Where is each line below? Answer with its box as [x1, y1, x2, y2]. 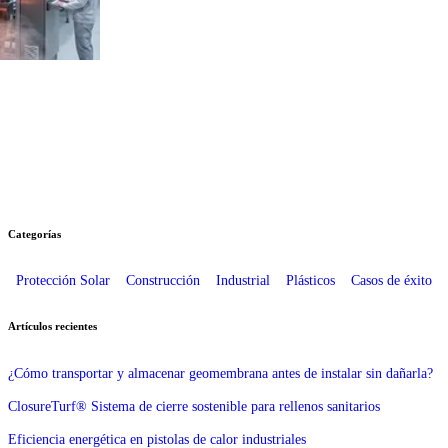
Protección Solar [16, 271, 110, 288]
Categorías [8, 227, 61, 240]
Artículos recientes [8, 319, 97, 332]
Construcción [126, 271, 200, 288]
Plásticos [286, 271, 335, 288]
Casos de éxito [351, 271, 432, 288]
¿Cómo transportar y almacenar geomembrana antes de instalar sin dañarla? [8, 364, 433, 381]
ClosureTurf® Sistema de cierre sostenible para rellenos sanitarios [8, 397, 380, 414]
